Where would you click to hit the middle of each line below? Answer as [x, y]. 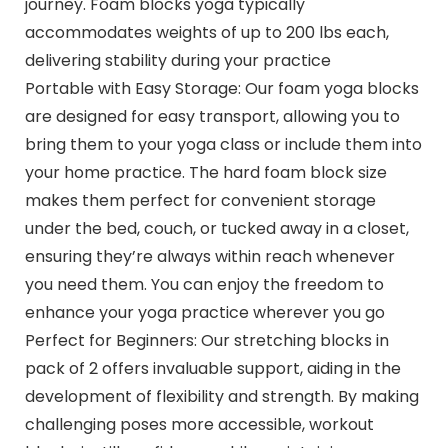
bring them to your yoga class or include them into [223, 144]
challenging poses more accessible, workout [199, 424]
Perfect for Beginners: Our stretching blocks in [206, 340]
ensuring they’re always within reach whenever [209, 256]
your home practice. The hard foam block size [205, 172]
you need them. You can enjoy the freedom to [204, 284]
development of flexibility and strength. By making [221, 396]
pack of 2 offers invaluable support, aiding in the [212, 368]
